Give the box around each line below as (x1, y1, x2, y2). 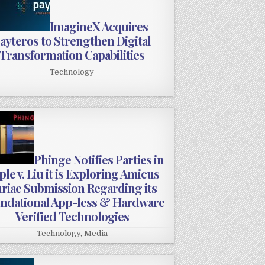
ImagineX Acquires (49, 18, 148, 35)
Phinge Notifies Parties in (33, 151, 164, 168)
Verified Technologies (15, 208, 129, 225)
